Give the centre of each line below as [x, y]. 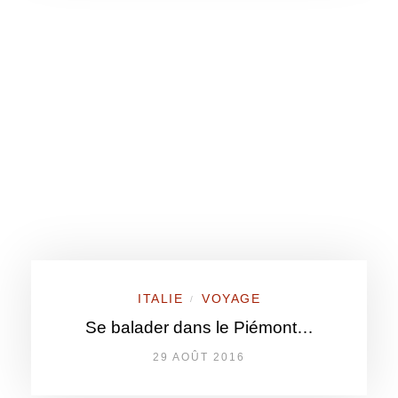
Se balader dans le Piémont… [199, 327]
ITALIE [160, 298]
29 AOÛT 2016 [199, 357]
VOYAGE [231, 298]
